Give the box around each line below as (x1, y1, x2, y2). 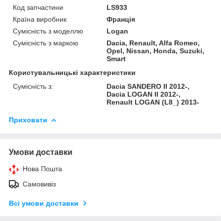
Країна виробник (13, 15, 67, 23)
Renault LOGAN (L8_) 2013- (107, 98, 200, 106)
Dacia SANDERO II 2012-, (107, 82, 190, 90)
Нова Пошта (23, 164, 62, 173)
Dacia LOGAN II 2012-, (107, 90, 181, 98)
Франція (107, 15, 136, 23)
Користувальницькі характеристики (9, 68, 136, 76)
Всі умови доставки (9, 199, 78, 207)
